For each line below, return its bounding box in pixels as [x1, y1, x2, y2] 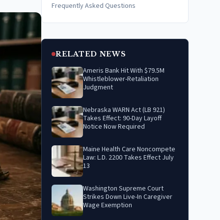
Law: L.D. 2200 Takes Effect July [83, 153, 174, 163]
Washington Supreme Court [83, 184, 164, 193]
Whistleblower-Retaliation [83, 74, 159, 84]
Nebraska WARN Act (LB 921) [83, 105, 165, 115]
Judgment [83, 82, 113, 92]
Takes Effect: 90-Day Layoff [83, 113, 162, 123]
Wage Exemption [83, 200, 132, 210]
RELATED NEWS [55, 50, 126, 58]
